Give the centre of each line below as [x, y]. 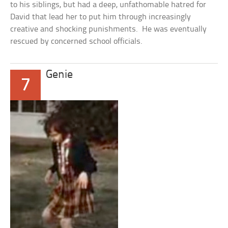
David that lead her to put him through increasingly [101, 17]
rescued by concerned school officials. [77, 41]
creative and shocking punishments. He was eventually [109, 29]
